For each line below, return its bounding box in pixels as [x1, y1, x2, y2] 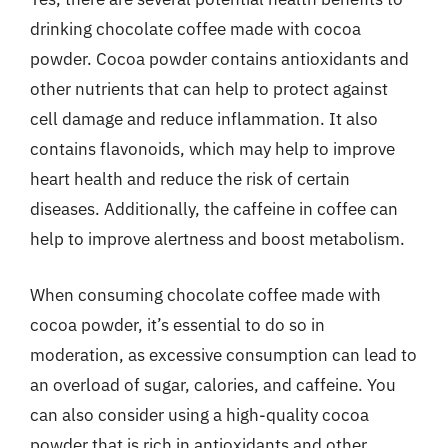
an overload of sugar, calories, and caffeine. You [30, 373, 396, 396]
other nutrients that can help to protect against [30, 78, 388, 100]
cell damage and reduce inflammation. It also [30, 108, 378, 130]
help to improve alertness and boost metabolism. [30, 228, 405, 250]
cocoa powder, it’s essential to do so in [30, 313, 325, 336]
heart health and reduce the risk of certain [30, 168, 350, 190]
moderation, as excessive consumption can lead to [30, 343, 417, 366]
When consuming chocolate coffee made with [30, 283, 381, 306]
